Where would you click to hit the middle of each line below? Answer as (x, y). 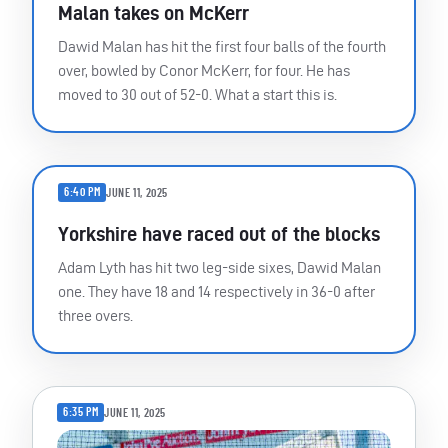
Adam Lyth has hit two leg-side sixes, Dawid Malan (219, 268)
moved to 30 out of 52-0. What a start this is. (197, 95)
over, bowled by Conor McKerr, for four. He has (204, 71)
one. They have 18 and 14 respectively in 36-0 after (216, 292)
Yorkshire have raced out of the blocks (219, 234)
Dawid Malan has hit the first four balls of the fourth (222, 47)
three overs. (95, 316)
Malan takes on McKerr (153, 13)
